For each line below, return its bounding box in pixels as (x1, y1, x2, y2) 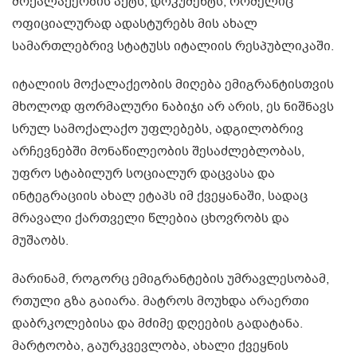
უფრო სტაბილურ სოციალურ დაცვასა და (12, 165, 275, 183)
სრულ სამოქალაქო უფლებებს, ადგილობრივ (12, 120, 304, 139)
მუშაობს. (12, 232, 69, 250)
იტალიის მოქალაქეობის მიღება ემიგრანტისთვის (12, 76, 334, 94)
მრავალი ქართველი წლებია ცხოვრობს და (12, 210, 289, 228)
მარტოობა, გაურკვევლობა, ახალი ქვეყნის (12, 337, 288, 355)
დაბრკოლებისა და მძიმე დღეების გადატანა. (12, 315, 303, 333)
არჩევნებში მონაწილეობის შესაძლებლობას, (12, 143, 304, 161)
